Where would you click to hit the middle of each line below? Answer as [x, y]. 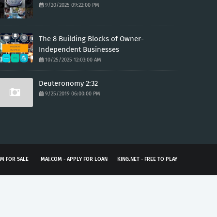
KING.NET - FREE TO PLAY [147, 159]
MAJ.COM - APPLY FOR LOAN [74, 159]
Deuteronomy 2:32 [68, 83]
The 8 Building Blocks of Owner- [91, 39]
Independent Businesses [79, 49]
